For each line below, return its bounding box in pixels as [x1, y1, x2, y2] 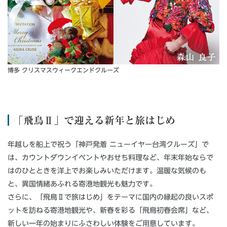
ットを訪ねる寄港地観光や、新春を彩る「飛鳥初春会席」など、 [7, 206, 213, 214]
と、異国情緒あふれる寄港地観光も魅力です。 [7, 180, 157, 187]
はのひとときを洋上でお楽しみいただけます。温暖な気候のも [8, 167, 207, 174]
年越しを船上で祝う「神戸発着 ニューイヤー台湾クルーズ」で [8, 140, 209, 148]
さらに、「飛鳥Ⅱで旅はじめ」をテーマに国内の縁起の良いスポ [7, 193, 213, 201]
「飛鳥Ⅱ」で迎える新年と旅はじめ [13, 115, 175, 125]
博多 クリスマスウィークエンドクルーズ [8, 66, 119, 73]
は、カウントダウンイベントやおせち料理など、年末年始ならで [8, 154, 214, 161]
